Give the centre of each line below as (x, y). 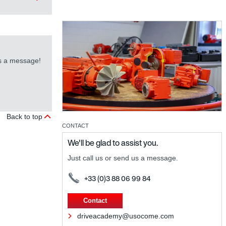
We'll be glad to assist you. (113, 143)
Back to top (24, 117)
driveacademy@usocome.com (126, 216)
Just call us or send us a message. (123, 158)
